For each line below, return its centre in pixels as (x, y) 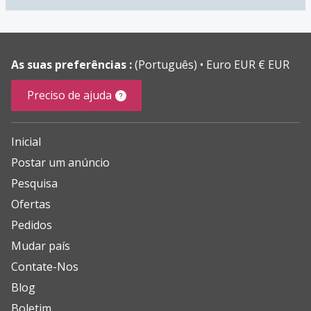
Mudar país (41, 246)
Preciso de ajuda (69, 95)
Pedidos (32, 225)
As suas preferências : (72, 65)
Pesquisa (34, 184)
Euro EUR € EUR (248, 65)
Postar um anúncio (60, 163)
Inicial (26, 142)
